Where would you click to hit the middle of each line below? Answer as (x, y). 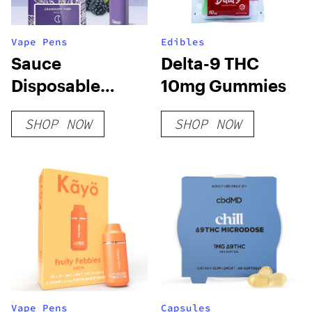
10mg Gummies (224, 85)
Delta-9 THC (210, 63)
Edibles (183, 42)
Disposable (56, 85)
